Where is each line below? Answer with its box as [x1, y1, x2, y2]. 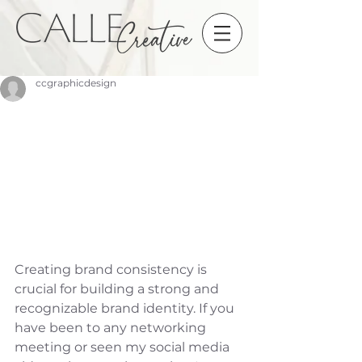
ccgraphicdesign [36, 77, 116, 89]
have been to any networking [15, 320, 209, 336]
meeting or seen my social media [15, 339, 233, 356]
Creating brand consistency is [15, 262, 210, 278]
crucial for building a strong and [15, 281, 222, 297]
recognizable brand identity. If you [15, 301, 238, 317]
